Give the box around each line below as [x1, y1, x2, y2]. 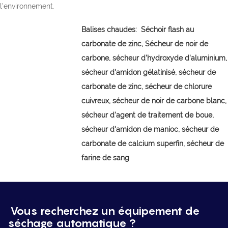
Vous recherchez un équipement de [8, 204, 200, 217]
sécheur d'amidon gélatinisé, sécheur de [81, 68, 216, 76]
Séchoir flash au [139, 25, 194, 34]
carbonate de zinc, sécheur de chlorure [81, 82, 212, 91]
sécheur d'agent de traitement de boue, [81, 110, 214, 119]
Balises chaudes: [81, 25, 139, 34]
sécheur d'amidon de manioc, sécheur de [81, 125, 219, 133]
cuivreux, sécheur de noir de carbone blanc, [81, 96, 226, 105]
